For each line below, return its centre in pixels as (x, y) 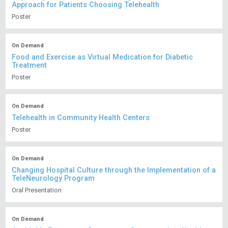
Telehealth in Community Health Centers (81, 118)
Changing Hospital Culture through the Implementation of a (114, 170)
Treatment (30, 66)
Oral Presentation (37, 190)
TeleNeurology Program (53, 179)
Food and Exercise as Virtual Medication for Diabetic (103, 58)
